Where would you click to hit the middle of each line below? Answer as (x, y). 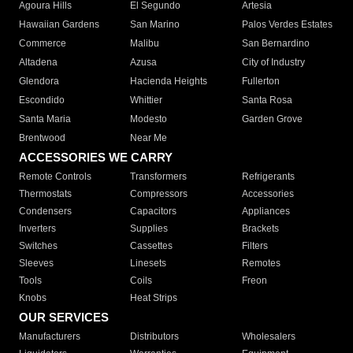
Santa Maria (45, 119)
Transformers (159, 177)
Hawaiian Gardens (59, 25)
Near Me (149, 138)
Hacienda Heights (169, 82)
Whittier (147, 100)
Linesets (149, 264)
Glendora (39, 82)
